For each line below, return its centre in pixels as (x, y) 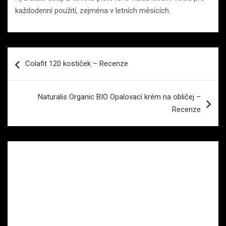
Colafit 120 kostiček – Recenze (77, 64)
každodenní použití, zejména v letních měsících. (93, 11)
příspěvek (35, 87)
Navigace (34, 55)
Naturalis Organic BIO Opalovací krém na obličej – (119, 97)
